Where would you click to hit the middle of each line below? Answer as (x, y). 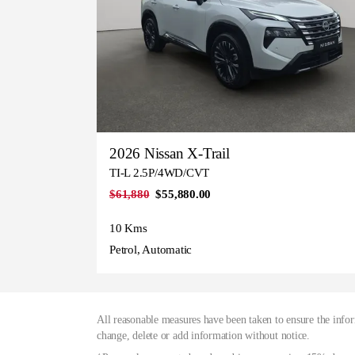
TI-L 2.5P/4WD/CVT (160, 172)
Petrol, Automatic (151, 249)
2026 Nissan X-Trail (170, 153)
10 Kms (128, 228)
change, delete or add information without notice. (203, 335)
